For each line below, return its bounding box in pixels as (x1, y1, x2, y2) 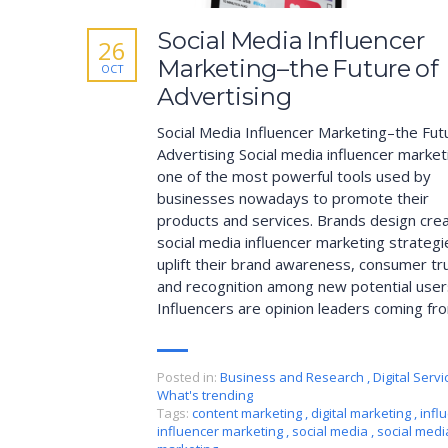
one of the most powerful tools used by (157, 165, 431, 186)
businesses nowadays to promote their (157, 187, 429, 208)
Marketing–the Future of (157, 53, 439, 83)
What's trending (157, 385, 253, 404)
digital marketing (311, 403, 414, 422)
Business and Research (220, 367, 364, 386)
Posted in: (157, 367, 217, 386)
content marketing (192, 403, 305, 422)
